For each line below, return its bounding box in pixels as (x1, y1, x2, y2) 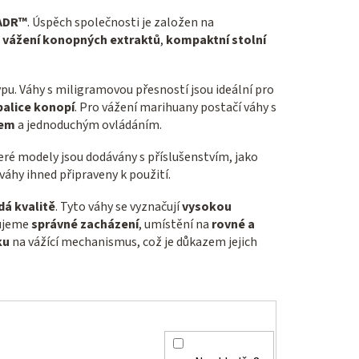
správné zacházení (31, 215, 139, 233)
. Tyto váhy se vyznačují (55, 197, 182, 216)
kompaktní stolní (166, 30, 266, 49)
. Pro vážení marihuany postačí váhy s (75, 98, 276, 116)
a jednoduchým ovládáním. (15, 115, 162, 134)
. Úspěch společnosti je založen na (27, 13, 214, 31)
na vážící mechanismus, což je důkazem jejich (10, 232, 257, 251)
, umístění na (139, 215, 212, 233)
